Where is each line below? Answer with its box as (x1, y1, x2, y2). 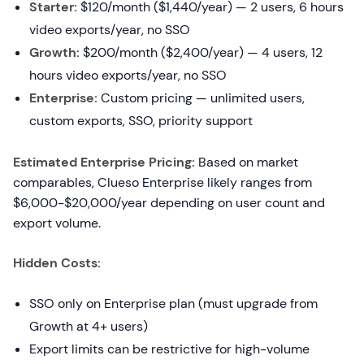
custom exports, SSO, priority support (29, 112, 253, 129)
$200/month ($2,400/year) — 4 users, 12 (80, 44, 323, 61)
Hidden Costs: (13, 254, 101, 271)
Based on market (195, 154, 298, 171)
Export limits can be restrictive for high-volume (29, 340, 310, 357)
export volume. (13, 214, 101, 232)
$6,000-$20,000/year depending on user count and (13, 194, 325, 211)
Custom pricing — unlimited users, (97, 89, 305, 106)
